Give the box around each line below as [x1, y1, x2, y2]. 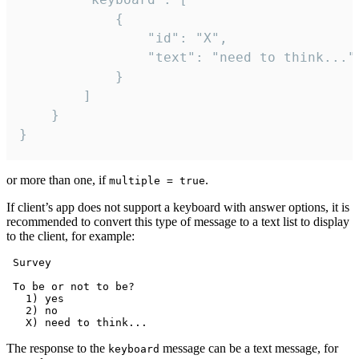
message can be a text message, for [159, 341, 338, 356]
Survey [6, 256, 51, 269]
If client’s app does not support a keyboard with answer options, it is [6, 200, 349, 215]
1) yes [6, 292, 64, 305]
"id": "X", [19, 30, 147, 46]
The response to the [6, 341, 108, 356]
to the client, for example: [6, 229, 135, 244]
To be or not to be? [6, 280, 135, 293]
